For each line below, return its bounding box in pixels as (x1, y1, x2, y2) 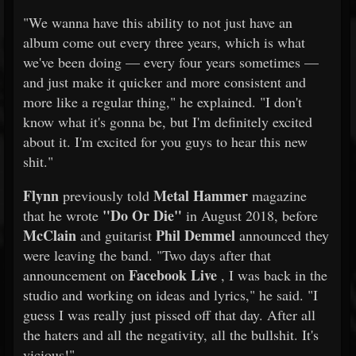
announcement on (23, 265, 129, 284)
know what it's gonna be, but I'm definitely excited (23, 112, 312, 131)
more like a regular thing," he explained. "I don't (23, 92, 302, 111)
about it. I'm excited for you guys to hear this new (23, 132, 308, 151)
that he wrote (23, 206, 103, 225)
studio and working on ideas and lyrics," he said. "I (23, 285, 318, 304)
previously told (59, 186, 153, 205)
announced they (235, 226, 329, 245)
